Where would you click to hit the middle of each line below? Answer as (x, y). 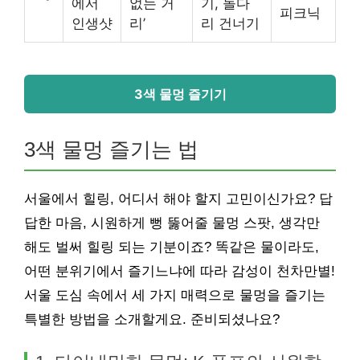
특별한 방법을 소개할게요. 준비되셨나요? (152, 319)
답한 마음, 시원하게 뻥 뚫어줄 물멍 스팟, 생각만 (172, 223)
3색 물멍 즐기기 (180, 94)
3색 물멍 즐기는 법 (111, 149)
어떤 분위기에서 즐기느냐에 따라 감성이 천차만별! (180, 271)
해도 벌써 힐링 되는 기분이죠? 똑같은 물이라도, (172, 247)
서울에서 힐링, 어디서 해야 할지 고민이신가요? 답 (178, 198)
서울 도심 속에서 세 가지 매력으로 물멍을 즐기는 (175, 295)
